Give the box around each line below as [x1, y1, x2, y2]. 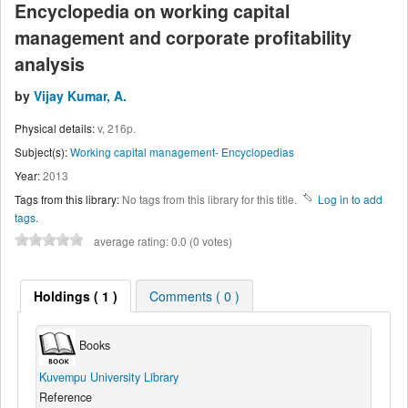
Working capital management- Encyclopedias [70, 143, 294, 159]
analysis [15, 51, 85, 77]
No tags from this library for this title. [122, 190, 297, 207]
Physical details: [15, 120, 95, 137]
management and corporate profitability [15, 25, 352, 51]
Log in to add [318, 190, 382, 207]
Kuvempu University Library [38, 368, 178, 385]
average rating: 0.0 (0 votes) [94, 232, 232, 249]
